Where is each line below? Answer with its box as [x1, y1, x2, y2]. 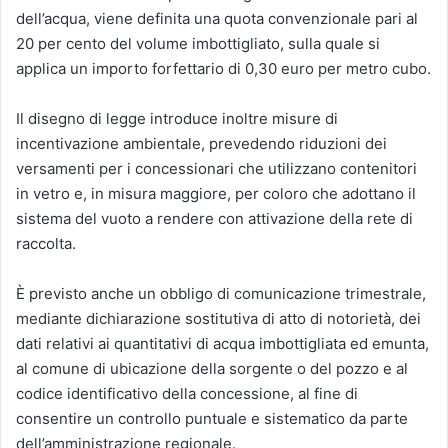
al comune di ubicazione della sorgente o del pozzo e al [16, 359, 408, 378]
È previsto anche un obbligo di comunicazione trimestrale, [16, 284, 426, 303]
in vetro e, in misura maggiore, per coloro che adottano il [16, 184, 416, 203]
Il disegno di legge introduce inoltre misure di [16, 109, 338, 128]
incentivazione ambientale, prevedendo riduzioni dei [16, 134, 387, 153]
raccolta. [16, 234, 76, 253]
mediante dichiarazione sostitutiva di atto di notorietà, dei [16, 309, 421, 328]
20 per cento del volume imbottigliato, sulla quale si [16, 34, 380, 53]
